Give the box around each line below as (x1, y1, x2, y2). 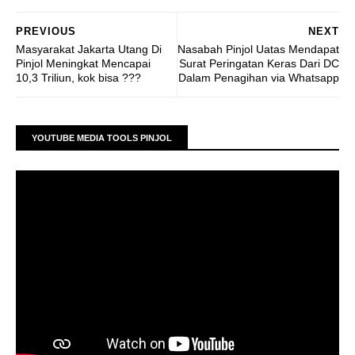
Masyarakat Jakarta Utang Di (16, 43, 162, 56)
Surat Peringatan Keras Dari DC (179, 57, 339, 71)
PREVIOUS (16, 25, 76, 38)
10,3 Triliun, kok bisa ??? (16, 71, 141, 85)
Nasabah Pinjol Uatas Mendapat (177, 43, 339, 56)
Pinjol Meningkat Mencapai (16, 57, 151, 71)
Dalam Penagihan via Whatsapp (178, 71, 339, 85)
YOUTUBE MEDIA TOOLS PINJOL (32, 133, 172, 143)
